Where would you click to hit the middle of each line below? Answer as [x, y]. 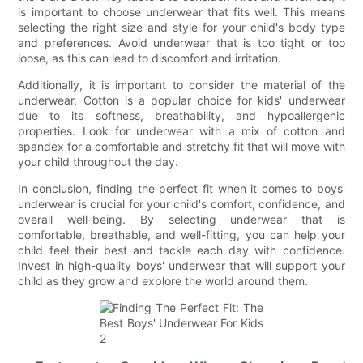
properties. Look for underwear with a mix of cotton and [181, 130]
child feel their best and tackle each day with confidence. [181, 250]
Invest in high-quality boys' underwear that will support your [181, 265]
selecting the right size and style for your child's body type [181, 27]
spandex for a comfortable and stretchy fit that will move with [181, 146]
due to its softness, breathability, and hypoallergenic [181, 115]
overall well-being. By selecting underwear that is [181, 219]
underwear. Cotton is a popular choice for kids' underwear [181, 100]
